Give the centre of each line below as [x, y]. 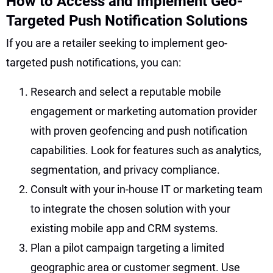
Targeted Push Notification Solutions [127, 20]
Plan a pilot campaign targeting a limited [127, 247]
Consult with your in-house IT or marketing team [147, 189]
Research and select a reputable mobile [126, 91]
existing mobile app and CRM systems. [124, 228]
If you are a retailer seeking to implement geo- [117, 43]
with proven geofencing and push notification [139, 130]
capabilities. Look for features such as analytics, [146, 150]
